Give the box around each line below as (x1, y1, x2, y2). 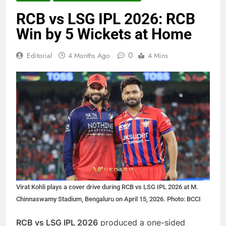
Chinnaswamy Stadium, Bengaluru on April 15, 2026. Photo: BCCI (16, 195, 201, 203)
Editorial (27, 50, 52, 61)
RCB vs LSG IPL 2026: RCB (16, 10, 195, 28)
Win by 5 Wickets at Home (16, 25, 192, 43)
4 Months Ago (68, 50, 110, 61)
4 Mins (148, 50, 168, 61)
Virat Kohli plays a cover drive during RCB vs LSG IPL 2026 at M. (16, 183, 198, 191)
